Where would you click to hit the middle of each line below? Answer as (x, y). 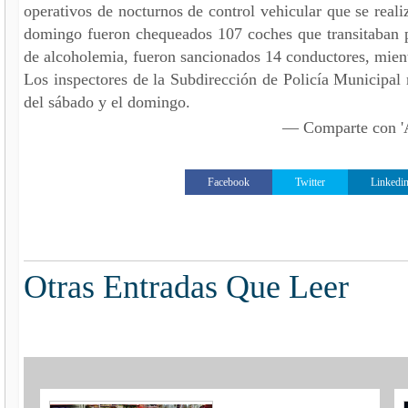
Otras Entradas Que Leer (186, 286)
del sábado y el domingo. (107, 102)
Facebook (229, 182)
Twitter (311, 182)
